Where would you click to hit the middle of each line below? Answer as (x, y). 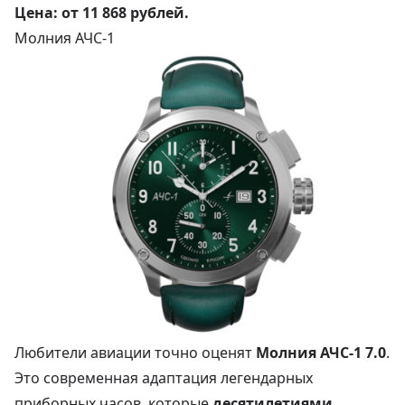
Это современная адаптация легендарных (164, 377)
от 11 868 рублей (123, 12)
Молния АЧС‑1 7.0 (321, 352)
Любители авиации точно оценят (135, 352)
